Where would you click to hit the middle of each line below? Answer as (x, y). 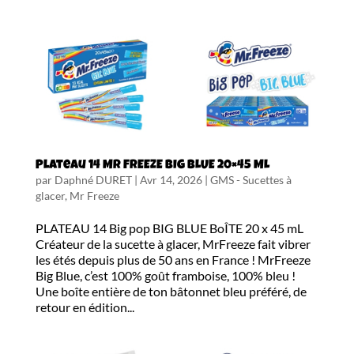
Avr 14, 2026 (171, 179)
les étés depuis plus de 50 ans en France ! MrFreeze (173, 259)
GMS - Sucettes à (250, 179)
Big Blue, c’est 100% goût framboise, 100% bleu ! (165, 275)
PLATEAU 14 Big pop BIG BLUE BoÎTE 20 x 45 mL (169, 228)
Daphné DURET (93, 179)
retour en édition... (85, 307)
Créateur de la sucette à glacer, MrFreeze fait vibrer (173, 243)
